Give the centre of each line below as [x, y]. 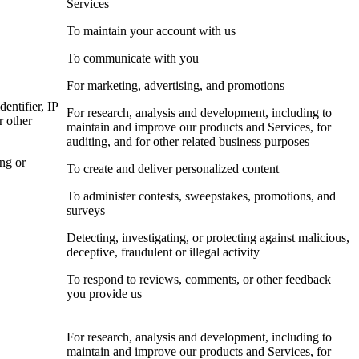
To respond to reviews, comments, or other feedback [199, 280]
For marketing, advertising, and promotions [175, 86]
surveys [86, 211]
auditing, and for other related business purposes [188, 142]
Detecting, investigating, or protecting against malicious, [208, 238]
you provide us [104, 294]
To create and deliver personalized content [173, 169]
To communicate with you [133, 58]
